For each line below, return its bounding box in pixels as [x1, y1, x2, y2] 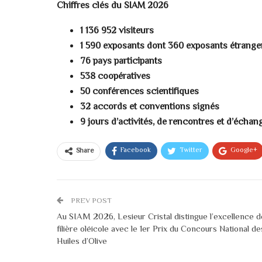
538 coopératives [80, 70, 150, 84]
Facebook [120, 145, 151, 156]
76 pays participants [80, 54, 162, 69]
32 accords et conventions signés [80, 100, 219, 115]
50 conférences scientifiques [80, 85, 199, 99]
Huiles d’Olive [57, 235, 107, 249]
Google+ [230, 145, 257, 156]
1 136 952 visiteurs [80, 24, 154, 39]
